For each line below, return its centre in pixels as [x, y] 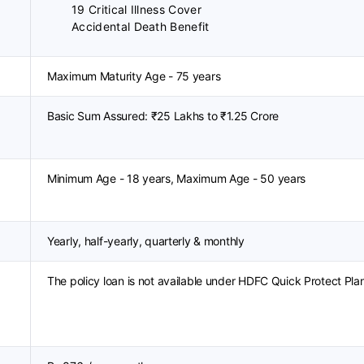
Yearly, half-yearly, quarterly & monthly [146, 241]
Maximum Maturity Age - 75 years [134, 76]
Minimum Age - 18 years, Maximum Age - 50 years [177, 178]
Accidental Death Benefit [141, 26]
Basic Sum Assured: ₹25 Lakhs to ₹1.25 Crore [163, 116]
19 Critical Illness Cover [136, 9]
